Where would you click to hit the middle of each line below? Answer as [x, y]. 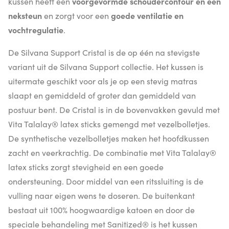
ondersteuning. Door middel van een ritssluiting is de [106, 181]
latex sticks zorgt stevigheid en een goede [86, 166]
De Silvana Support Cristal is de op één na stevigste [104, 52]
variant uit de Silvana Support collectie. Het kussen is [106, 66]
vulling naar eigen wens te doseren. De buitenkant [101, 195]
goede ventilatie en [147, 15]
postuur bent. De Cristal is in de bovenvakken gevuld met [114, 109]
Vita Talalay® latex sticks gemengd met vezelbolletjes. [109, 123]
